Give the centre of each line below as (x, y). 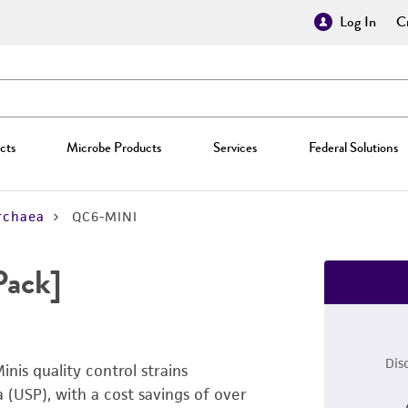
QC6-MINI (105, 216)
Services (235, 148)
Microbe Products (114, 148)
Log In (358, 22)
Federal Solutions (353, 148)
